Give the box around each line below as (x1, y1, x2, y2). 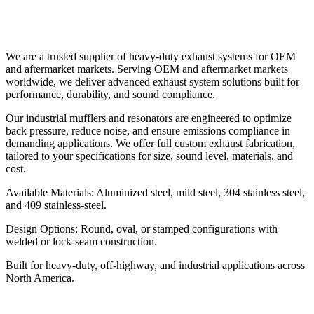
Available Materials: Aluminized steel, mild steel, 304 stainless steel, (6, 186, 305, 199)
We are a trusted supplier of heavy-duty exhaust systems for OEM (6, 50, 296, 63)
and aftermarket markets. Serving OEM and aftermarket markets (6, 63, 288, 76)
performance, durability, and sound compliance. (6, 88, 215, 101)
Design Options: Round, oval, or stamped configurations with (6, 223, 278, 235)
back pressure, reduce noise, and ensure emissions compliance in (6, 125, 290, 137)
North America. (6, 272, 74, 285)
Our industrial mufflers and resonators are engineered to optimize (6, 112, 292, 125)
